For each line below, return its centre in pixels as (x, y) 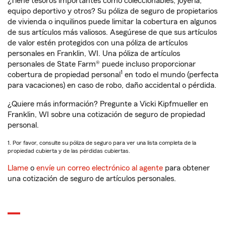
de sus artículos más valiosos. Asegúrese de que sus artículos (112, 32)
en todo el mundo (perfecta (171, 75)
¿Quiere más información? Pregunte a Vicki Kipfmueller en (108, 104)
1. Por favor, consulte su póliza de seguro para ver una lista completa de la (102, 143)
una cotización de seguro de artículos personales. (92, 179)
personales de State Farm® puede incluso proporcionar (102, 64)
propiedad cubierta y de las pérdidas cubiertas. (69, 151)
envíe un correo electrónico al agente (100, 168)
